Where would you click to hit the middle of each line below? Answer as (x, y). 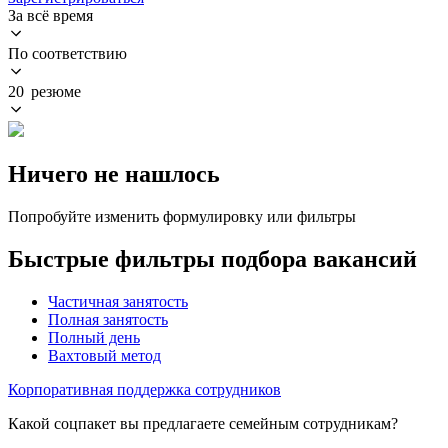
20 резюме (44, 91)
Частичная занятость (118, 301)
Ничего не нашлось (114, 173)
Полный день (94, 337)
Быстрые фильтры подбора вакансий (212, 258)
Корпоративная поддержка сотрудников (144, 389)
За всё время (50, 15)
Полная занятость (108, 319)
